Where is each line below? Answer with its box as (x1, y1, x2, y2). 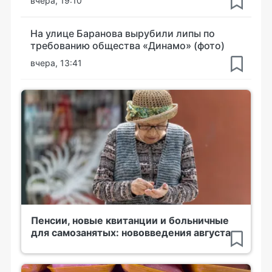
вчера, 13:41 (30, 57, 82, 68)
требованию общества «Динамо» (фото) (30, 39, 225, 52)
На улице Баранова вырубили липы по (30, 27, 215, 39)
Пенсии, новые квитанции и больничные (31, 214, 229, 226)
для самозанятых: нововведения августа (31, 226, 231, 239)
